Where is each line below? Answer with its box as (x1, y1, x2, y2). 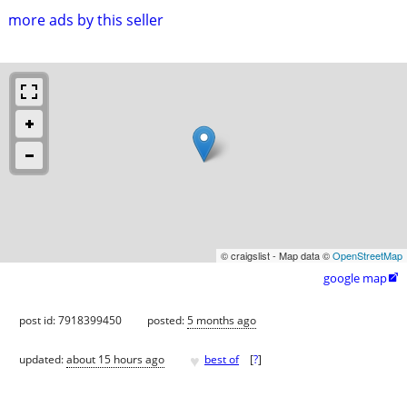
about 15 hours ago (66, 352, 164, 368)
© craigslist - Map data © (221, 247, 333, 263)
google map (323, 269, 387, 286)
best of (204, 352, 239, 368)
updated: (19, 352, 66, 368)
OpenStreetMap (333, 247, 402, 263)
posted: (147, 312, 187, 328)
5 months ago (187, 312, 256, 328)
